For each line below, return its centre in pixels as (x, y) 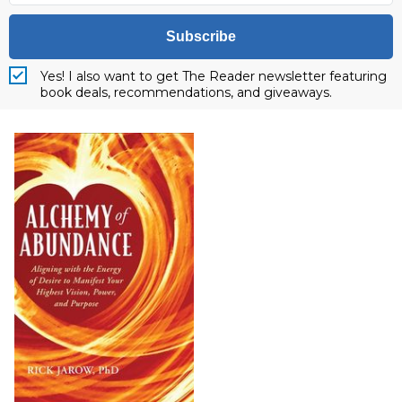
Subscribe (201, 36)
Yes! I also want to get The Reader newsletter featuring (214, 76)
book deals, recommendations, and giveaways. (186, 92)
